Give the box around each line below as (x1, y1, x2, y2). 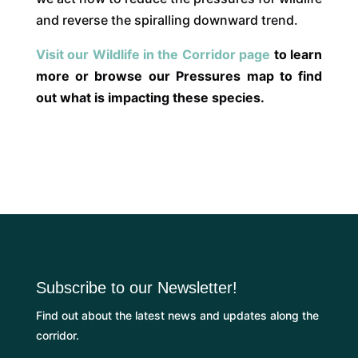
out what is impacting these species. (35, 89, 265, 106)
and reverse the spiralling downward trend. (35, 12, 298, 29)
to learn (273, 46, 323, 63)
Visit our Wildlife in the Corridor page (35, 46, 271, 63)
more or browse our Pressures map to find (35, 68, 323, 85)
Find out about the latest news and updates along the (35, 308, 319, 323)
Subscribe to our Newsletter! (35, 279, 237, 297)
